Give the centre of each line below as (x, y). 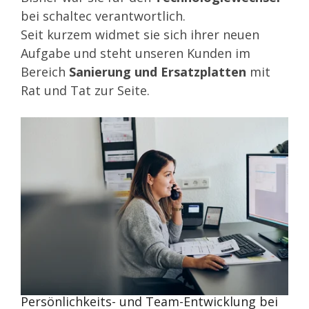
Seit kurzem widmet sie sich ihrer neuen (140, 34)
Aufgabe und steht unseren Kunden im (136, 53)
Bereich (45, 71)
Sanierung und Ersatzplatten (158, 71)
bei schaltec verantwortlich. (105, 16)
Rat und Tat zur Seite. (85, 90)
